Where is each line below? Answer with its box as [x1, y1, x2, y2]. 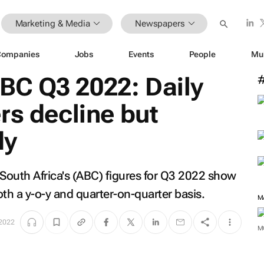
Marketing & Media [15, 18, 90, 29]
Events [128, 49, 154, 59]
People [189, 49, 216, 59]
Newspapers [134, 18, 185, 29]
